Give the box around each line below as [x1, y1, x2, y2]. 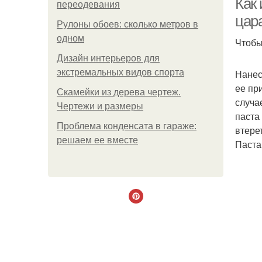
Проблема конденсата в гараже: [57, 121, 196, 131]
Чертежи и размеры [57, 101, 143, 111]
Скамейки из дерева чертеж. [57, 87, 181, 97]
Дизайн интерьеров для [57, 53, 160, 63]
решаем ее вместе [57, 135, 138, 145]
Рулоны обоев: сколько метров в [57, 19, 198, 29]
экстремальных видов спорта [57, 67, 184, 77]
